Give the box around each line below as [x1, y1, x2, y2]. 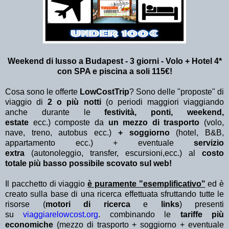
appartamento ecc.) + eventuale [5, 139, 194, 148]
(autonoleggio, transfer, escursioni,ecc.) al [25, 149, 202, 158]
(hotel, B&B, [169, 128, 224, 138]
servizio [194, 139, 224, 148]
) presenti [179, 200, 224, 209]
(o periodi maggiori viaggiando [105, 98, 224, 107]
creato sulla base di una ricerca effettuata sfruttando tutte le [5, 190, 224, 199]
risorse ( [5, 200, 45, 209]
